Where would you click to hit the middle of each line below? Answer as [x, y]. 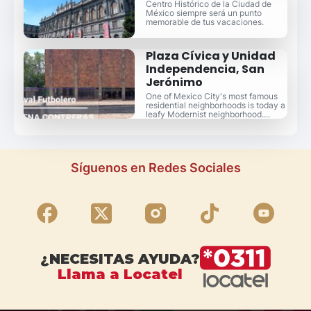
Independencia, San [205, 69]
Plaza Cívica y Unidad [210, 56]
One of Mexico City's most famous [211, 96]
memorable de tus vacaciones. [204, 22]
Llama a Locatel [120, 275]
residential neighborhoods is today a [215, 106]
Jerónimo [174, 83]
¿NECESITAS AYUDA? [120, 259]
